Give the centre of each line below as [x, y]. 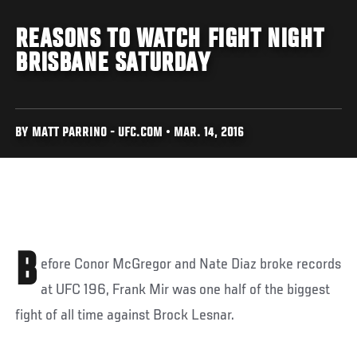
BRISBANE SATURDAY [113, 64]
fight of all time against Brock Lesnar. [125, 315]
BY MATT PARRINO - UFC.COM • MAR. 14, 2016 [130, 133]
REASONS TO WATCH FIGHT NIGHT [170, 40]
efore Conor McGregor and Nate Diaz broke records [191, 264]
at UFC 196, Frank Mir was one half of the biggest [186, 290]
